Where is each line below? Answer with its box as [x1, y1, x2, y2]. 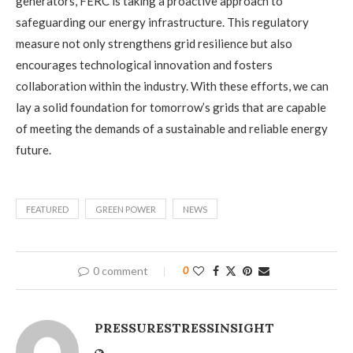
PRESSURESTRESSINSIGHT [95, 320, 274, 336]
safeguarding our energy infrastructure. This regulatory [16, 15, 309, 29]
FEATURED [26, 204, 69, 214]
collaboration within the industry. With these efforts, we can [16, 79, 329, 93]
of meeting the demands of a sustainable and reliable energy [16, 121, 328, 136]
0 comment [92, 264, 148, 277]
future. [16, 143, 51, 157]
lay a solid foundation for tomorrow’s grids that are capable [16, 100, 326, 114]
